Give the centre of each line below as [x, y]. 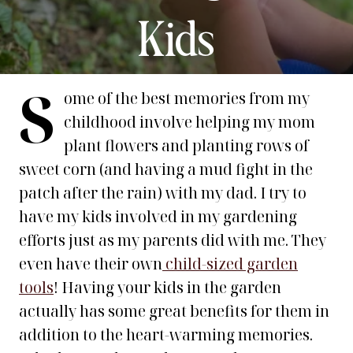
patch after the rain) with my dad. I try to [163, 193]
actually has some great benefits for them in [174, 311]
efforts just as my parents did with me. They [173, 240]
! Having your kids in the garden [167, 288]
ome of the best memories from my [187, 98]
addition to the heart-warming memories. [166, 335]
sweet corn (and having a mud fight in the [166, 169]
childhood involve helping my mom [190, 122]
